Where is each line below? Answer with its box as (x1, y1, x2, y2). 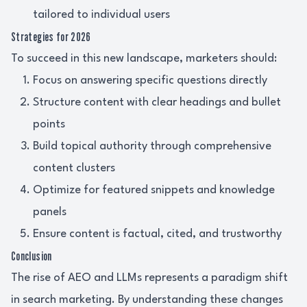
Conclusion (11, 249, 52, 263)
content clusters (33, 162, 115, 174)
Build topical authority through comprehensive (33, 140, 271, 152)
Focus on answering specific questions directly (33, 75, 267, 86)
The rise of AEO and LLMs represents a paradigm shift (11, 272, 288, 284)
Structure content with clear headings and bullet (33, 97, 281, 108)
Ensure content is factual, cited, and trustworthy (33, 228, 282, 240)
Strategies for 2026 (11, 29, 91, 44)
